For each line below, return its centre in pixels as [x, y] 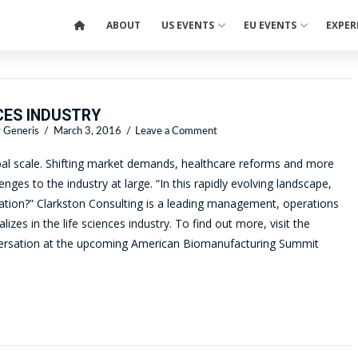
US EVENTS [188, 25]
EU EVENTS [270, 25]
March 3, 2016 [87, 131]
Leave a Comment [177, 131]
